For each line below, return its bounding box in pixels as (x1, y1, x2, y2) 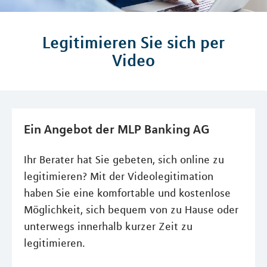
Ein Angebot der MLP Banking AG (24, 121, 210, 136)
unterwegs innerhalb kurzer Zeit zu (24, 220, 193, 233)
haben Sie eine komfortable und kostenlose (24, 187, 231, 200)
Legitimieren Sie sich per (42, 32, 225, 52)
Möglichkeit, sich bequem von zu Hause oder (24, 203, 238, 216)
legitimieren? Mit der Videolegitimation (24, 170, 213, 183)
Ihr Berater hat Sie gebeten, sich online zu (24, 153, 224, 166)
